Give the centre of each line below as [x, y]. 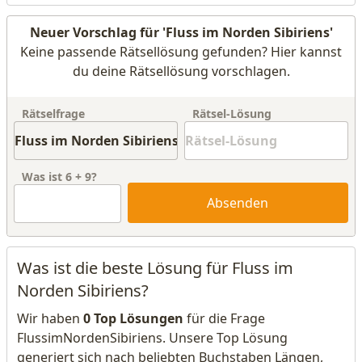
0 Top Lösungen [133, 318]
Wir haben [50, 318]
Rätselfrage [53, 114]
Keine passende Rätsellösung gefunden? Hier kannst [181, 52]
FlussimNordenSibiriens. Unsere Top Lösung [152, 338]
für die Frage [224, 318]
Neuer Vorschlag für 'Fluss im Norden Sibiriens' [181, 32]
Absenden [238, 203]
